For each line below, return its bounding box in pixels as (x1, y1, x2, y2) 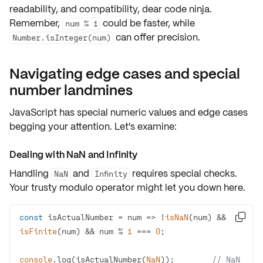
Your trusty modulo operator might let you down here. (9, 181, 245, 194)
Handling (9, 167, 51, 180)
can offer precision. (113, 31, 200, 43)
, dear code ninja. (137, 3, 212, 15)
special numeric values (77, 106, 177, 119)
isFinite (19, 226, 57, 236)
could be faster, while (100, 17, 195, 29)
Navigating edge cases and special (9, 65, 240, 83)
